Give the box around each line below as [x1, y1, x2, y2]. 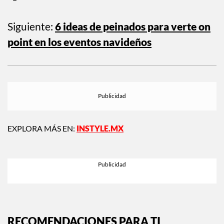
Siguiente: [7, 31, 53, 44]
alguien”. [7, 2, 34, 12]
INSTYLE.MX [76, 134, 123, 144]
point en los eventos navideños [7, 46, 151, 59]
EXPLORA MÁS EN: [7, 134, 76, 144]
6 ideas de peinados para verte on [55, 31, 210, 44]
